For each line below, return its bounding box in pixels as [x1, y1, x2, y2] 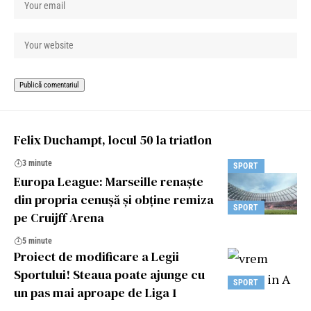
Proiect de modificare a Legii [14, 247, 179, 265]
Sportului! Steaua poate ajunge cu [14, 265, 205, 283]
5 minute [22, 235, 52, 246]
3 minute [22, 158, 52, 168]
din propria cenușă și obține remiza [14, 190, 214, 208]
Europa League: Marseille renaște [14, 172, 203, 190]
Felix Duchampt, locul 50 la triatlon [14, 131, 212, 149]
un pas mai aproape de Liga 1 [14, 283, 176, 301]
